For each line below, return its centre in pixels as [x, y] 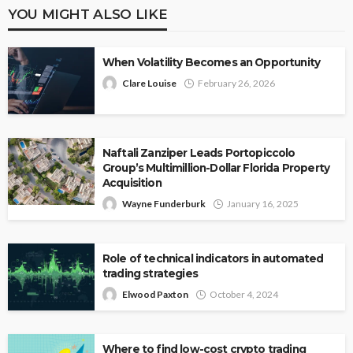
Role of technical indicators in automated [213, 259]
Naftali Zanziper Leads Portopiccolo [199, 153]
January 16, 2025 [263, 204]
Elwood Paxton [155, 295]
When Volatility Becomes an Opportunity [212, 63]
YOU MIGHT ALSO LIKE [88, 14]
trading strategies [150, 274]
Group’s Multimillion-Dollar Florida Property [216, 168]
